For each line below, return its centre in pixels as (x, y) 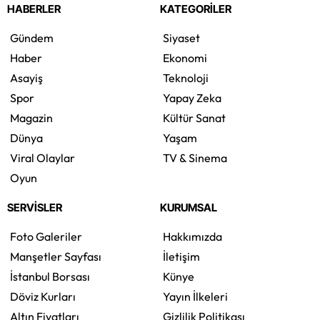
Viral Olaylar (42, 157)
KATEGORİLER (196, 9)
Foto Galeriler (46, 236)
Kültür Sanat (194, 117)
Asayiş (26, 77)
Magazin (31, 117)
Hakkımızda (192, 236)
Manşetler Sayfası (56, 256)
